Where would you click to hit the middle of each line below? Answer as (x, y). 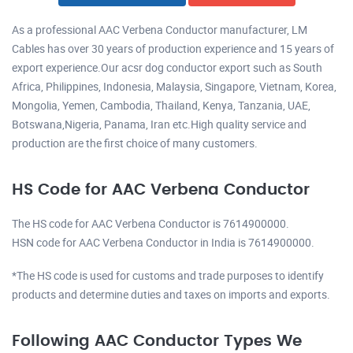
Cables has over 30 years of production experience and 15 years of (173, 48)
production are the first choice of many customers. (135, 143)
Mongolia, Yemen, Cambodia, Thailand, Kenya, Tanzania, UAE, (161, 105)
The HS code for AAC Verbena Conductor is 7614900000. (150, 223)
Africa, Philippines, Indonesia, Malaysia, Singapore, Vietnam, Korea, (174, 86)
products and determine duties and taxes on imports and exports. (171, 294)
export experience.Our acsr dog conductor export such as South (167, 67)
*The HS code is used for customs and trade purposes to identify (168, 275)
